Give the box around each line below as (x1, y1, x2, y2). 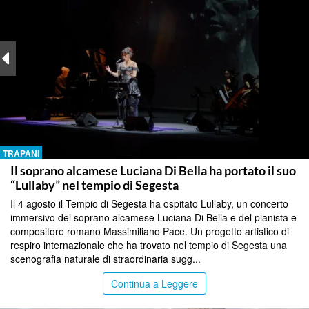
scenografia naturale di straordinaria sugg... (10, 252, 201, 266)
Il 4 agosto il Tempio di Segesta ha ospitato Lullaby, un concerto (10, 197, 288, 211)
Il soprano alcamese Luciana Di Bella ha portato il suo (10, 163, 296, 179)
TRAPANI (3, 147, 39, 160)
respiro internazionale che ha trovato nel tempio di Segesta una (10, 238, 287, 252)
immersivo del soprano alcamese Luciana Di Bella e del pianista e (10, 210, 297, 225)
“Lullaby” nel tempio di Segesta (10, 177, 179, 193)
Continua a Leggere (111, 277, 198, 291)
